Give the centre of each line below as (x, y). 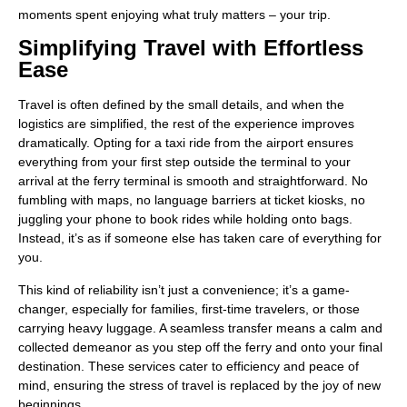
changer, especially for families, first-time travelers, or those (189, 308)
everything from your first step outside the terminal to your (184, 162)
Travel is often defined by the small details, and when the (181, 105)
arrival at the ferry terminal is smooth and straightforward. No (193, 181)
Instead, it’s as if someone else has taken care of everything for (200, 238)
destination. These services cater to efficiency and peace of (189, 366)
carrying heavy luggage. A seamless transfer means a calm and (200, 328)
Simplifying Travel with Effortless (191, 48)
